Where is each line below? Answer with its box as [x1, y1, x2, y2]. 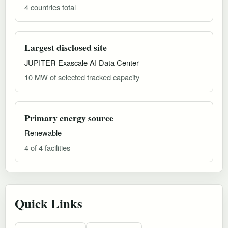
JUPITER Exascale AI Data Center [24, 56, 139, 68]
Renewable [24, 127, 62, 138]
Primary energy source [24, 110, 113, 124]
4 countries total [24, 1, 76, 12]
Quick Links [15, 193, 82, 212]
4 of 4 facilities [24, 141, 70, 153]
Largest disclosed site [24, 40, 107, 54]
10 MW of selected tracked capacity [24, 71, 139, 82]
